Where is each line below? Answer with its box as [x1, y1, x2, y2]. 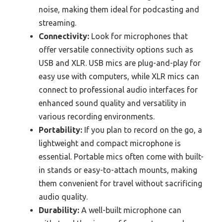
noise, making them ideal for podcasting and [39, 4, 199, 14]
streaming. [39, 18, 76, 27]
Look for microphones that [89, 31, 188, 41]
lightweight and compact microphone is [39, 138, 181, 148]
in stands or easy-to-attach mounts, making [39, 165, 197, 174]
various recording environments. [39, 111, 155, 121]
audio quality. [39, 192, 88, 201]
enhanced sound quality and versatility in [39, 98, 186, 108]
